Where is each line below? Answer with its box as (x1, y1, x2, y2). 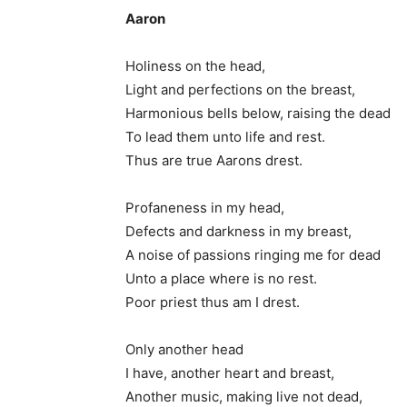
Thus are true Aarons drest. (125, 151, 303, 169)
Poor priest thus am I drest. (125, 293, 300, 311)
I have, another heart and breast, (125, 363, 334, 382)
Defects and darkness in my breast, (125, 222, 352, 240)
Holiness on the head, (125, 56, 265, 74)
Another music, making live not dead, (125, 387, 362, 405)
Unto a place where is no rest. (125, 269, 317, 287)
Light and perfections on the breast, (125, 80, 355, 98)
